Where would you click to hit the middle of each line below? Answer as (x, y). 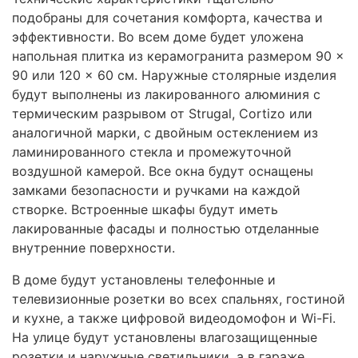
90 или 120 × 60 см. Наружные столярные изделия (174, 76)
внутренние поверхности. (93, 248)
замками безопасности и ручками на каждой (156, 191)
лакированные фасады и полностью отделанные (165, 229)
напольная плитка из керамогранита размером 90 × (178, 56)
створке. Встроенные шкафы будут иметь (145, 210)
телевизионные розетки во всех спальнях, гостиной (179, 299)
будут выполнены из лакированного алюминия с (166, 95)
